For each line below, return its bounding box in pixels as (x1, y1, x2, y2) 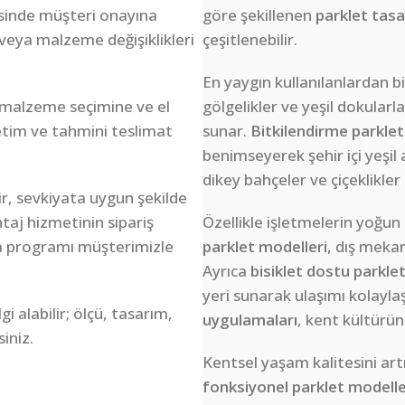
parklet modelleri (202, 236, 327, 258)
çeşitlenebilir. (202, 29, 297, 51)
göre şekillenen (202, 5, 316, 26)
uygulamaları (202, 309, 297, 331)
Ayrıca (202, 260, 250, 282)
